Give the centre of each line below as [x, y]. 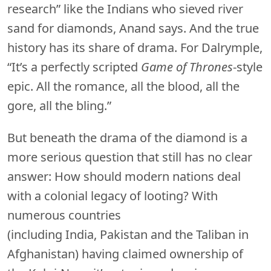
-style [248, 67]
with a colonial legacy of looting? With [113, 196]
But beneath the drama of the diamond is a [127, 138]
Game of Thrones [187, 67]
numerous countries [64, 215]
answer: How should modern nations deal [124, 177]
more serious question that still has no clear [130, 157]
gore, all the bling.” [59, 106]
